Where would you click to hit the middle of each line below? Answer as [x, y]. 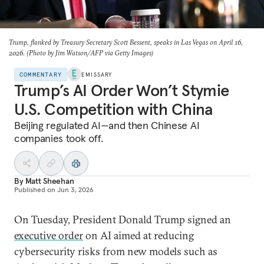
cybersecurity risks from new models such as [116, 251]
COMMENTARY [41, 74]
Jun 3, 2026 [75, 189]
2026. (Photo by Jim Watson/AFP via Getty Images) [81, 53]
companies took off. [59, 138]
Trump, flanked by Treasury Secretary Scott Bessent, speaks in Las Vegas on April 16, [126, 42]
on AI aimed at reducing [138, 235]
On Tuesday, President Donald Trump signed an [123, 220]
